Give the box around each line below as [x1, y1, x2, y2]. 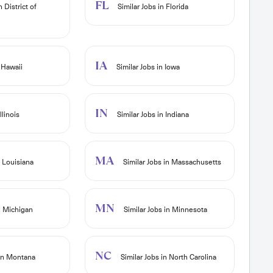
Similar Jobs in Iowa [114, 62, 180, 73]
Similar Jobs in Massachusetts [121, 157, 221, 168]
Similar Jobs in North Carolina [118, 252, 216, 263]
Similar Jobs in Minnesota [121, 205, 207, 215]
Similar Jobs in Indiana [115, 110, 189, 120]
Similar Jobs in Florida [115, 2, 188, 12]
